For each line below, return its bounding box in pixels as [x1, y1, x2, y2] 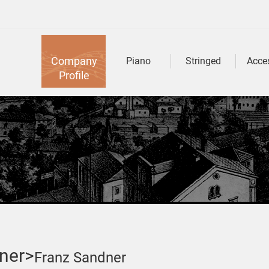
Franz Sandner [34, 249, 126, 266]
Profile [58, 69, 89, 82]
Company [50, 55, 97, 67]
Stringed [186, 55, 221, 67]
